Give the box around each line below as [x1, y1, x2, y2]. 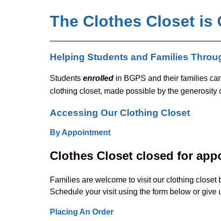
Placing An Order [49, 207, 113, 216]
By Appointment [49, 128, 110, 137]
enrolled [82, 74, 113, 82]
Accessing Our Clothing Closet [49, 107, 190, 118]
